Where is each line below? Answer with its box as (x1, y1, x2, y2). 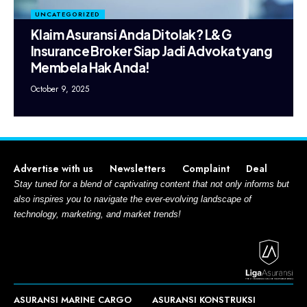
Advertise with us (14, 161, 93, 175)
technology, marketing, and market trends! (14, 208, 181, 219)
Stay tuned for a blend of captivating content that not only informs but (14, 178, 289, 189)
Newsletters (110, 161, 166, 175)
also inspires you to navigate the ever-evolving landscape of (14, 193, 251, 204)
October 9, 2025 (31, 82, 89, 95)
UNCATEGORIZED (35, 10, 101, 19)
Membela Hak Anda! (31, 58, 150, 75)
